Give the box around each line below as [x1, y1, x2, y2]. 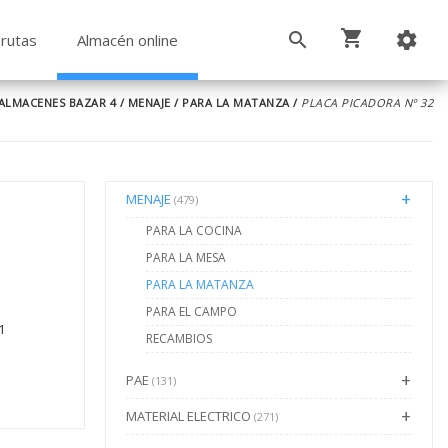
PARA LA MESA [145, 249, 226, 266]
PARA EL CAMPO [145, 303, 237, 320]
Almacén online [76, 30, 178, 50]
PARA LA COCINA [145, 222, 242, 239]
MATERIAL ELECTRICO [125, 407, 254, 425]
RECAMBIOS [145, 330, 212, 347]
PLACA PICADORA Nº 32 [301, 95, 433, 110]
